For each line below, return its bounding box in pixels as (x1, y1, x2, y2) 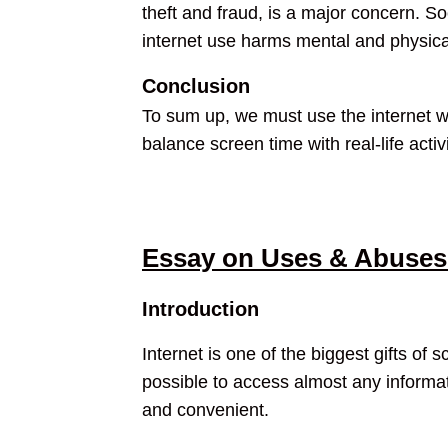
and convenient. (142, 400, 269, 420)
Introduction (142, 298, 259, 320)
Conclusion (142, 75, 250, 97)
